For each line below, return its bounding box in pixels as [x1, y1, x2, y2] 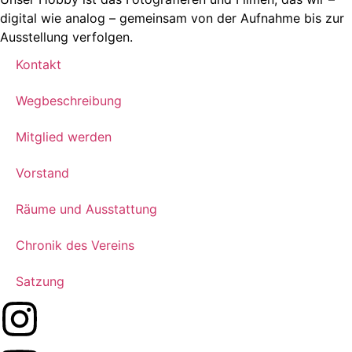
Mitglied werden [16, 128, 112, 145]
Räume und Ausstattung [16, 200, 157, 217]
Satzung [16, 273, 64, 289]
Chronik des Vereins [16, 236, 134, 253]
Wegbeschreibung [16, 92, 122, 108]
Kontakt [16, 56, 61, 72]
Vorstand [16, 164, 69, 181]
